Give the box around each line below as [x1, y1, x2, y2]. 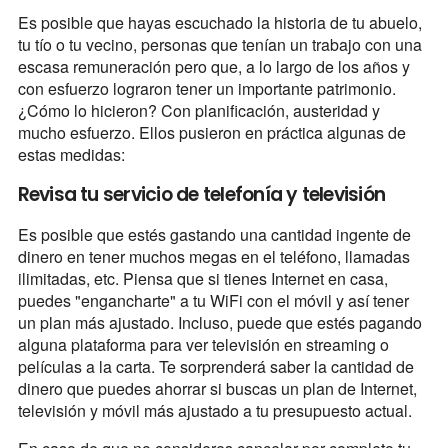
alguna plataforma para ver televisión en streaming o [17, 332, 389, 356]
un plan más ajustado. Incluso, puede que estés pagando [17, 310, 422, 334]
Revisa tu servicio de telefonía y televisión [17, 180, 386, 208]
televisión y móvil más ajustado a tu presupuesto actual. [17, 398, 416, 422]
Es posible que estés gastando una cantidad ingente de [17, 222, 411, 246]
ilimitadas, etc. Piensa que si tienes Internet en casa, [17, 266, 388, 290]
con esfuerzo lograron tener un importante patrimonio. [17, 76, 396, 100]
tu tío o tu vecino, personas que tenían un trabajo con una [17, 32, 422, 56]
